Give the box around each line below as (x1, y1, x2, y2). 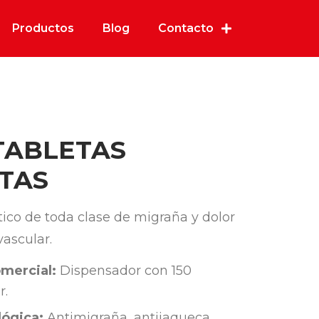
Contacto (158, 21, 214, 35)
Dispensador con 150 (56, 263, 192, 279)
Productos (12, 21, 74, 35)
